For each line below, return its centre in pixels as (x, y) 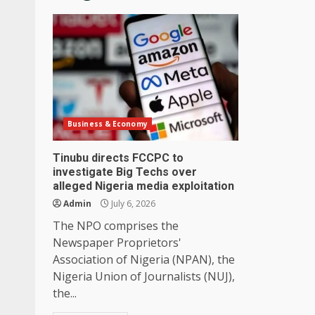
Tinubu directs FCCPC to (118, 157)
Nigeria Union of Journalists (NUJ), (144, 276)
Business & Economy (108, 123)
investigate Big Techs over (125, 172)
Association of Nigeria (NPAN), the (144, 259)
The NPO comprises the (116, 225)
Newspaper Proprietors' (117, 242)
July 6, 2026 (132, 203)
